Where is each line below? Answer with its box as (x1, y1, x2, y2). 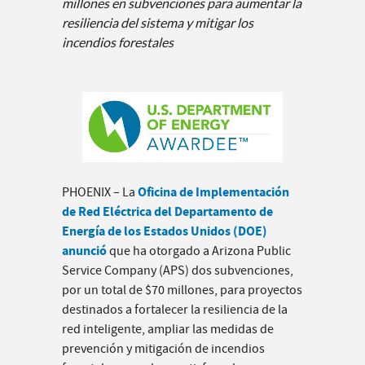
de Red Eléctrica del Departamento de (62, 203, 273, 221)
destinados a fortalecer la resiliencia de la (62, 301, 288, 319)
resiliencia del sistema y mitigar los (62, 15, 253, 30)
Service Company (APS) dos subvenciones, (62, 262, 293, 279)
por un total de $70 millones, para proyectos (62, 282, 302, 299)
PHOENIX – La (62, 184, 138, 201)
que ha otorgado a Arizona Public (107, 243, 291, 260)
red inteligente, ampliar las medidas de (62, 321, 274, 338)
